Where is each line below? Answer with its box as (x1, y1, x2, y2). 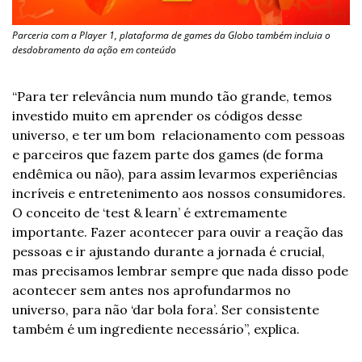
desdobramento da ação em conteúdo (12, 42, 179, 57)
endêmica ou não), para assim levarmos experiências (12, 165, 338, 182)
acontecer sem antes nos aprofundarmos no (12, 281, 291, 298)
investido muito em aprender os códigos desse (12, 107, 302, 124)
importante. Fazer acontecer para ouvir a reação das (12, 223, 343, 240)
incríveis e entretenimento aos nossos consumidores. (12, 184, 346, 201)
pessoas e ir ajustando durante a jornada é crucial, (12, 242, 325, 259)
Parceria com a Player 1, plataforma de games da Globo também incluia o (12, 27, 330, 42)
